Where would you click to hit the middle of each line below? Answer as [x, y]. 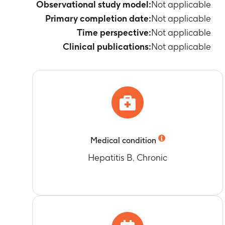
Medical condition [123, 140]
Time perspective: [114, 32]
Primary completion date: [98, 18]
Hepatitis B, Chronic [128, 157]
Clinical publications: [107, 46]
